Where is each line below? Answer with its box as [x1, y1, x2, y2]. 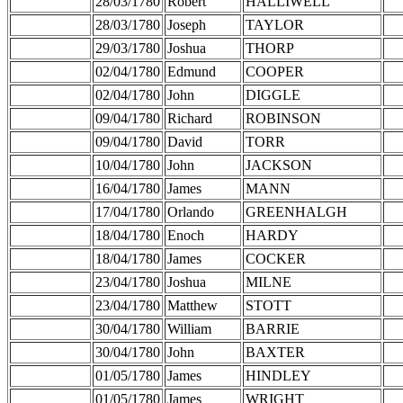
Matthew [167, 297, 218, 313]
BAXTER [246, 344, 305, 360]
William [167, 320, 211, 336]
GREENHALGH [246, 203, 347, 219]
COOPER [246, 63, 304, 79]
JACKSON [246, 157, 312, 173]
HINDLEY [246, 367, 311, 383]
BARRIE [246, 320, 300, 336]
